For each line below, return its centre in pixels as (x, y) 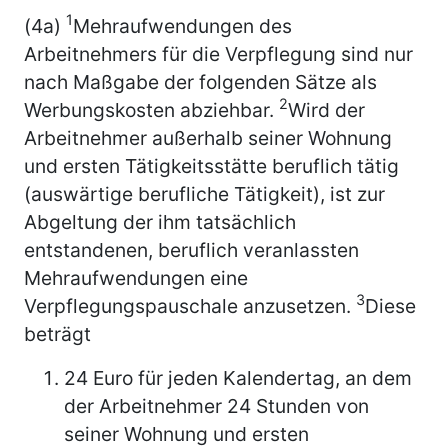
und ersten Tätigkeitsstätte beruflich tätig (211, 165)
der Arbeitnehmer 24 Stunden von (216, 405)
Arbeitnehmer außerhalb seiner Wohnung (208, 137)
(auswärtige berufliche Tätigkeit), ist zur (204, 193)
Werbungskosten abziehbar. (151, 109)
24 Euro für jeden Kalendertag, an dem (238, 377)
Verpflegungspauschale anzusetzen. (190, 305)
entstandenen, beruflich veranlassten (191, 249)
